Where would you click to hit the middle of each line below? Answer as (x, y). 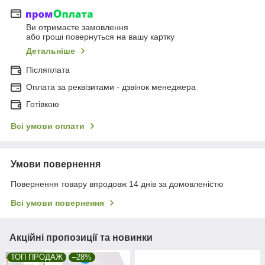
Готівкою (43, 104)
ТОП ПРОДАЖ (37, 257)
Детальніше (51, 51)
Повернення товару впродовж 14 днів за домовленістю (117, 184)
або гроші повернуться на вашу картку (100, 37)
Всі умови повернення (57, 203)
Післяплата (48, 70)
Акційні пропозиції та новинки (81, 238)
